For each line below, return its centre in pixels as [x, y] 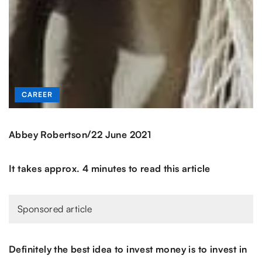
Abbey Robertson [48, 134]
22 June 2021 [121, 134]
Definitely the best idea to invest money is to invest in [128, 249]
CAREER [37, 95]
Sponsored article [55, 209]
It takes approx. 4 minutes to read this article [110, 169]
